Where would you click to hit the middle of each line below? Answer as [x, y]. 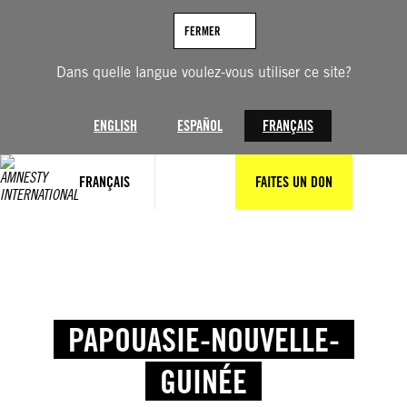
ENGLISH [115, 126]
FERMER [202, 31]
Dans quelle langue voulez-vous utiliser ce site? [203, 72]
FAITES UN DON [294, 182]
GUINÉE [203, 381]
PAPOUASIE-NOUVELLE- [203, 339]
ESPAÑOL [200, 126]
